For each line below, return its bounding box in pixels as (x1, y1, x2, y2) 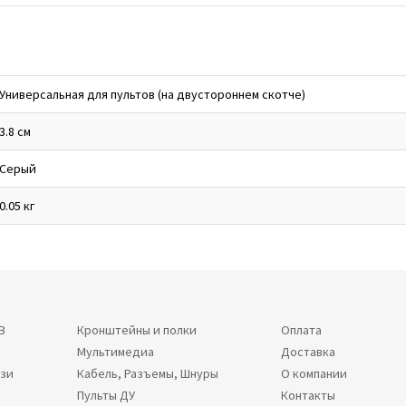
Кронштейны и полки (77, 322, 198, 338)
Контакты (280, 387, 335, 403)
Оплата (280, 322, 322, 338)
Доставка (280, 343, 335, 360)
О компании (280, 365, 347, 382)
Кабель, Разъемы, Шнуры (77, 365, 219, 382)
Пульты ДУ (77, 387, 136, 403)
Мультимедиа (77, 343, 155, 360)
